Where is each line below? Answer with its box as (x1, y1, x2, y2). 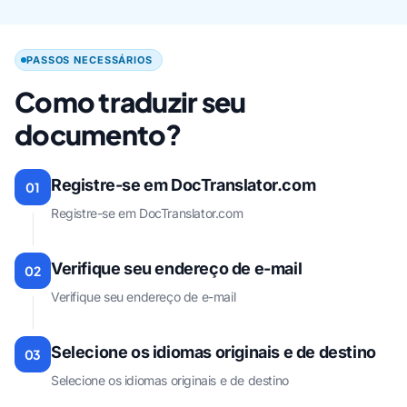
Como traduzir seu (15, 84, 246, 120)
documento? (15, 117, 182, 153)
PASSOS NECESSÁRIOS (26, 54, 153, 67)
